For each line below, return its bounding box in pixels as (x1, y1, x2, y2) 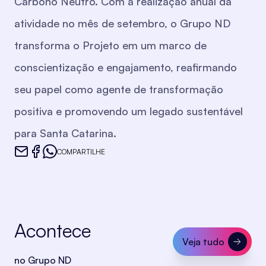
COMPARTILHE (57, 147, 105, 157)
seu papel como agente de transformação (14, 83, 223, 96)
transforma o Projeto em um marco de (14, 39, 207, 52)
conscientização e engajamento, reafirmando (14, 61, 237, 74)
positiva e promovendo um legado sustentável (14, 104, 243, 118)
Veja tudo (182, 235, 224, 248)
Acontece (14, 218, 91, 243)
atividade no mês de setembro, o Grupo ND (14, 17, 230, 30)
